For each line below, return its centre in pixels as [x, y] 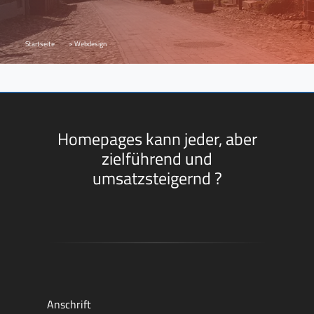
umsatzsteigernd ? [157, 178]
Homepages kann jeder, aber [157, 138]
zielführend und [157, 158]
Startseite [40, 43]
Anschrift [69, 304]
